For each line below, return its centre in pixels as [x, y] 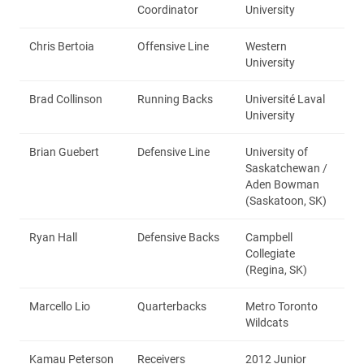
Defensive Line [173, 152]
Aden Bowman [282, 184]
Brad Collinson [66, 99]
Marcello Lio [60, 306]
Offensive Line [173, 46]
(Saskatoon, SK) [286, 200]
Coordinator [168, 9]
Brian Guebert [64, 152]
